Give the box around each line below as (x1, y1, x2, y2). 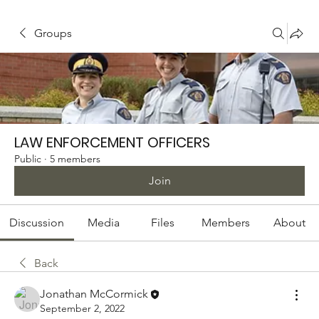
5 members (50, 152, 100, 165)
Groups (34, 26, 72, 40)
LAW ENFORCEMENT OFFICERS (14, 132, 210, 152)
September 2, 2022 (40, 302, 125, 315)
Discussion (9, 216, 65, 229)
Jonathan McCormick (40, 287, 148, 300)
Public (14, 152, 41, 165)
